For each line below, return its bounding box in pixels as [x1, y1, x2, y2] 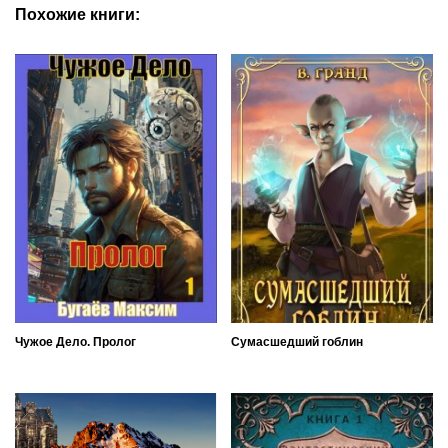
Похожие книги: [15, 6, 140, 23]
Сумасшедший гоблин [231, 334, 363, 349]
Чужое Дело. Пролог [15, 334, 136, 349]
